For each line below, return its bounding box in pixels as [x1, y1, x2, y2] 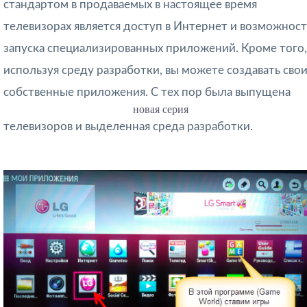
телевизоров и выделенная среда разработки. [3, 121, 253, 133]
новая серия [133, 103, 189, 116]
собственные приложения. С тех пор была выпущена [3, 86, 291, 99]
